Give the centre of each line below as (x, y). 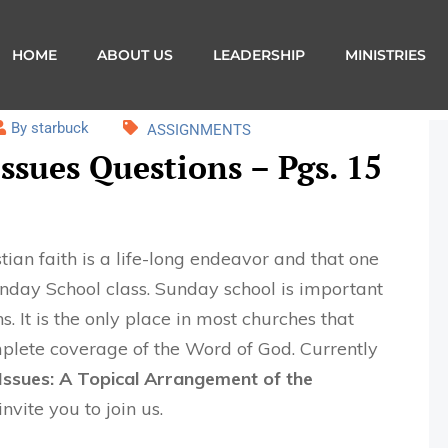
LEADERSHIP (258, 55)
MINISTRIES (385, 55)
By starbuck (50, 128)
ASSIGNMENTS (199, 130)
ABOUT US (134, 55)
